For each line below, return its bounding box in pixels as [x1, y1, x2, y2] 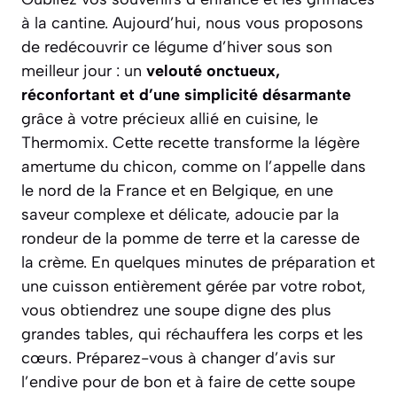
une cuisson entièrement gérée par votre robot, [21, 276, 366, 297]
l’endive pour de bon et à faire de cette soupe [21, 372, 355, 393]
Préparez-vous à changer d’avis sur [76, 348, 335, 369]
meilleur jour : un [21, 61, 146, 82]
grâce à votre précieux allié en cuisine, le [21, 109, 318, 129]
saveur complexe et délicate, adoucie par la [21, 205, 339, 225]
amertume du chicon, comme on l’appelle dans [21, 157, 366, 177]
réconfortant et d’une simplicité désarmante [21, 85, 351, 105]
